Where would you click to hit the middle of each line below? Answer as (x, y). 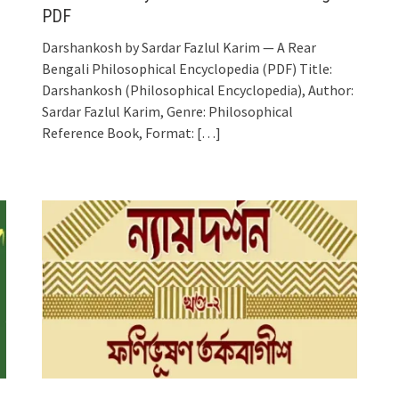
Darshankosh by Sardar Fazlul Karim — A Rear (179, 47)
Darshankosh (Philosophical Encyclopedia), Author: (198, 90)
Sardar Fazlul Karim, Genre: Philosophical (168, 111)
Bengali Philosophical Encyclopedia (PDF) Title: (187, 68)
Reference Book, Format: (118, 132)
